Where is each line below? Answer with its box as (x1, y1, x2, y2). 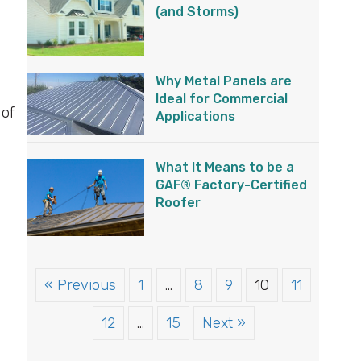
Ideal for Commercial (156, 90, 288, 106)
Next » (201, 314, 246, 333)
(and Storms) (156, 4, 239, 20)
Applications (156, 108, 236, 124)
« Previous (44, 276, 116, 295)
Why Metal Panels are (156, 73, 293, 89)
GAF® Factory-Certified (156, 176, 308, 193)
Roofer (156, 194, 201, 210)
